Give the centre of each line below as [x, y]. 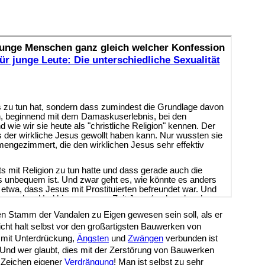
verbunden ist [190, 238]
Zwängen [146, 238]
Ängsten [93, 238]
